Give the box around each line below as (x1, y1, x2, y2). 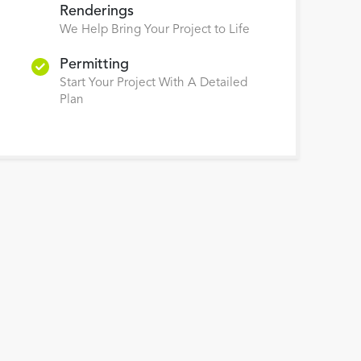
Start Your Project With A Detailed (60, 76, 248, 89)
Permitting (60, 56, 130, 72)
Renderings (60, 3, 135, 19)
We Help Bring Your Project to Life (60, 23, 251, 36)
